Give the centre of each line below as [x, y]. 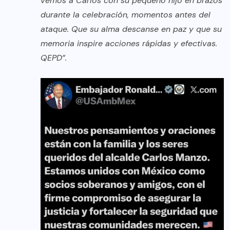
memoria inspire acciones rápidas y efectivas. [129, 44]
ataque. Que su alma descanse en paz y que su [131, 29]
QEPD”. [54, 58]
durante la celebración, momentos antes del [126, 15]
